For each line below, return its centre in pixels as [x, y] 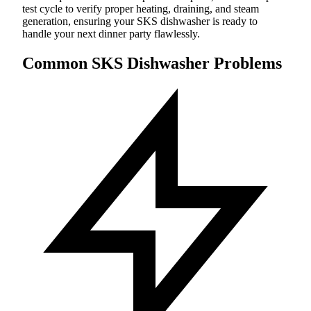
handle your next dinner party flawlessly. [111, 33]
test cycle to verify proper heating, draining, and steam [141, 8]
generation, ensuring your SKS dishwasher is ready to [140, 21]
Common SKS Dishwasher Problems [152, 63]
